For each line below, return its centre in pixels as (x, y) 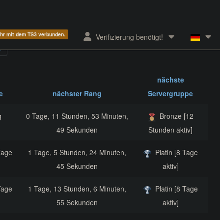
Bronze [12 (176, 116)
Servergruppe (170, 94)
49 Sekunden (77, 130)
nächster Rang (77, 94)
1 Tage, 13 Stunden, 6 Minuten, (77, 189)
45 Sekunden (77, 166)
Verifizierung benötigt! (130, 37)
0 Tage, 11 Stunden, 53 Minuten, (77, 116)
